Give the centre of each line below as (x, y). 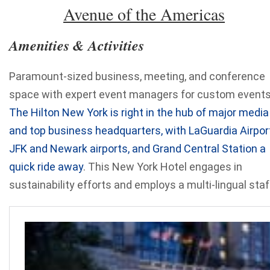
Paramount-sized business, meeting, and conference (137, 77)
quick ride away (46, 167)
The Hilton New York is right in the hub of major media (139, 113)
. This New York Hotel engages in (163, 167)
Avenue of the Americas (144, 14)
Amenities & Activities (79, 46)
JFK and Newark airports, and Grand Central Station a (137, 149)
